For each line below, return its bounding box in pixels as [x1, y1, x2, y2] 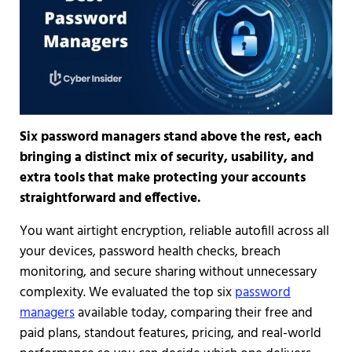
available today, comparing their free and [74, 302, 313, 324]
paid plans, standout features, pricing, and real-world [19, 323, 321, 345]
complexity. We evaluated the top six [19, 282, 235, 304]
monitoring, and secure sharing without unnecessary [19, 262, 317, 284]
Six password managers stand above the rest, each [19, 126, 322, 148]
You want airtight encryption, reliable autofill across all [19, 221, 329, 243]
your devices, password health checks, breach [19, 241, 280, 263]
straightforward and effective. [19, 188, 200, 210]
